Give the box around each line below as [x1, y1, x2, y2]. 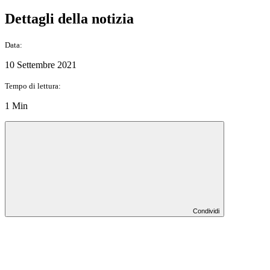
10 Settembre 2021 [5, 59, 77, 70]
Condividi [193, 207, 219, 215]
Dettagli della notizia [5, 10, 134, 27]
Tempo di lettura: [5, 81, 61, 90]
